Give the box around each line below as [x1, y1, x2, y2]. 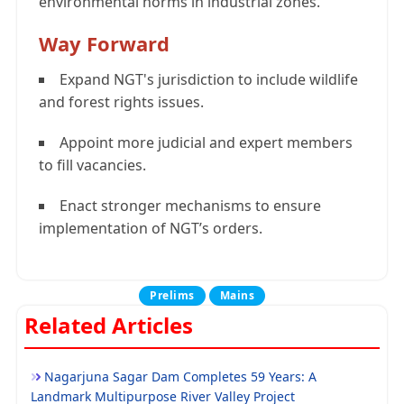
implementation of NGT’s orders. [39, 218, 262, 239]
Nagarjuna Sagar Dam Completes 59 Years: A [44, 368, 317, 386]
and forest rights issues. [39, 92, 204, 113]
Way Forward [39, 30, 170, 58]
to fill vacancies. [39, 155, 146, 176]
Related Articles [24, 310, 193, 341]
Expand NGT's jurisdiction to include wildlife [60, 69, 358, 90]
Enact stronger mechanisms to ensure [60, 196, 321, 216]
